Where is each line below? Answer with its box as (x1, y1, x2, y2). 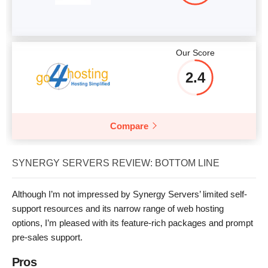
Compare (110, 120, 148, 131)
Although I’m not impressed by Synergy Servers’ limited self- (12, 188, 247, 199)
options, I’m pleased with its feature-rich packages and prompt (12, 217, 253, 228)
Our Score (175, 47, 215, 57)
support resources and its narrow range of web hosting (12, 203, 224, 214)
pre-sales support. (12, 232, 83, 242)
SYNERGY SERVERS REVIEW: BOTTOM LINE (12, 157, 220, 168)
